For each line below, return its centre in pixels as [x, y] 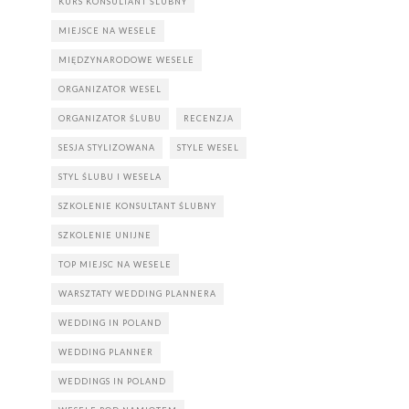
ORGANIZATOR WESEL [110, 89]
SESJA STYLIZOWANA [107, 147]
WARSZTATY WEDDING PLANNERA [137, 294]
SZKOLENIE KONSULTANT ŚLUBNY [137, 206]
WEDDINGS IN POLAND [112, 381]
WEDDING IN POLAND [110, 323]
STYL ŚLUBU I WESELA [110, 177]
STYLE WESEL [208, 147]
